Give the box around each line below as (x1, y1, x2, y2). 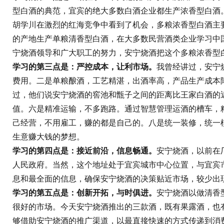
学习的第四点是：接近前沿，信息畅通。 (12, 146, 156, 155)
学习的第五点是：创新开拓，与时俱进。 (12, 188, 156, 197)
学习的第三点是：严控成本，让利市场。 (12, 62, 156, 71)
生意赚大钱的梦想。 (12, 132, 84, 141)
